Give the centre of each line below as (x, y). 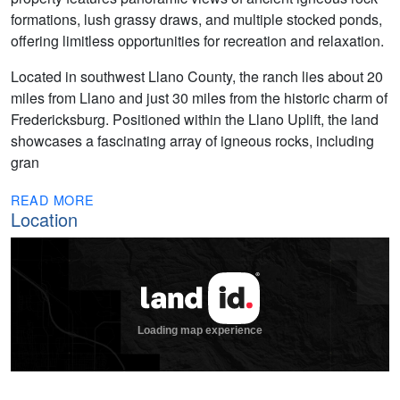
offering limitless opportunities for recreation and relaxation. (197, 41)
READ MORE (53, 200)
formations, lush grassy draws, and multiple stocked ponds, (196, 19)
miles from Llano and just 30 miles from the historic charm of (199, 98)
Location (44, 220)
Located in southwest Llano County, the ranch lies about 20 (197, 76)
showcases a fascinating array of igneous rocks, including (192, 141)
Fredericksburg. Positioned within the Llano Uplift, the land (195, 119)
